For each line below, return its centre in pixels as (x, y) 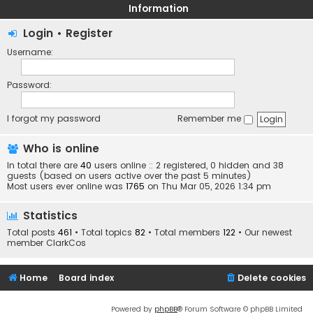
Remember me (211, 119)
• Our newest (264, 233)
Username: (30, 52)
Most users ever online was (66, 187)
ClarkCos (66, 243)
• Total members (184, 233)
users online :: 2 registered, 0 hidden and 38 (188, 166)
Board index (87, 278)
